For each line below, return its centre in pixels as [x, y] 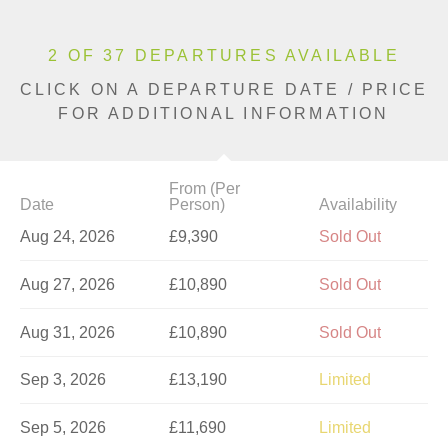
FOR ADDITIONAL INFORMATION [224, 114]
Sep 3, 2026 [63, 380]
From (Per [205, 189]
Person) [197, 205]
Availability [357, 205]
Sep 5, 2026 [63, 428]
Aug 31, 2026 [67, 332]
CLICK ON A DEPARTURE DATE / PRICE [224, 90]
